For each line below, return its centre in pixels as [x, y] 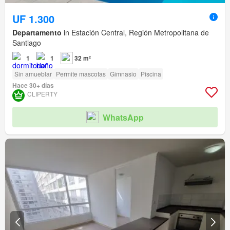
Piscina [151, 74]
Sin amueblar [33, 74]
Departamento [37, 33]
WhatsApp [123, 117]
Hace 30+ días [33, 85]
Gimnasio [123, 74]
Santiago [27, 43]
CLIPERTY [42, 94]
